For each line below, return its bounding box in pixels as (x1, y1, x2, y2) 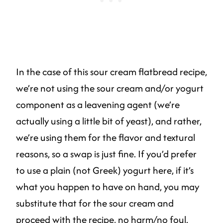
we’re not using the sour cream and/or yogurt (16, 81, 204, 96)
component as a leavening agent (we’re (16, 98, 180, 112)
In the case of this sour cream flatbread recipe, (16, 65, 207, 79)
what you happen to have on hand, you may (16, 180, 199, 194)
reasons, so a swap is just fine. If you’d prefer (16, 147, 197, 161)
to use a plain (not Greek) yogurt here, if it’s (16, 163, 194, 178)
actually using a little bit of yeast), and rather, (16, 114, 202, 128)
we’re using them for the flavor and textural (16, 130, 195, 145)
